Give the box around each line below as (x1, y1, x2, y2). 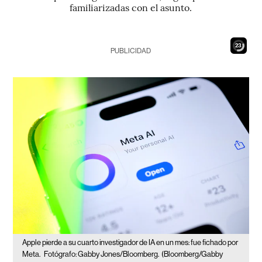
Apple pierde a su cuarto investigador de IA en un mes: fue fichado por (22, 238, 239, 247)
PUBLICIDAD (111, 47, 151, 55)
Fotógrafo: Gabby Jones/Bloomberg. (44, 250, 160, 259)
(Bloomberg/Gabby (161, 250, 223, 259)
